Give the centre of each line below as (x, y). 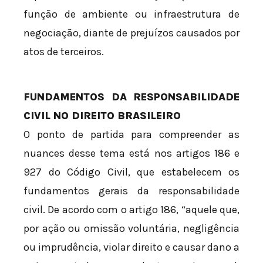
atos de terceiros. (64, 52)
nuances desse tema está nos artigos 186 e (131, 154)
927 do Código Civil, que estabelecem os (131, 172)
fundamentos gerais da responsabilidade (131, 191)
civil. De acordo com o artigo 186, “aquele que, (131, 210)
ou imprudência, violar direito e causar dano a (131, 247)
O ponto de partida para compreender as (131, 135)
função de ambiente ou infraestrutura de (131, 14)
